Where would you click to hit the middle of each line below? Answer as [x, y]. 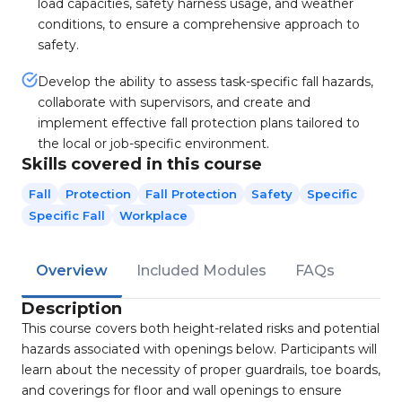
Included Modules [201, 271]
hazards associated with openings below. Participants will [199, 349]
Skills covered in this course [142, 164]
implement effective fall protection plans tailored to [199, 123]
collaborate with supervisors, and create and [174, 102]
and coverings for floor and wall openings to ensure [182, 390]
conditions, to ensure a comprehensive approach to [199, 24]
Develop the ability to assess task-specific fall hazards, [205, 82]
